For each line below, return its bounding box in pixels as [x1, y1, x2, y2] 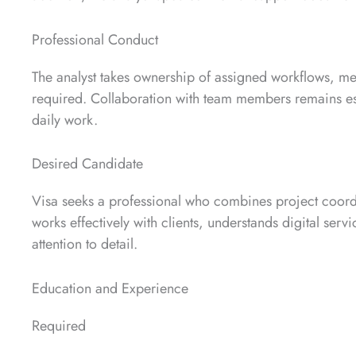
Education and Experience [32, 278, 188, 300]
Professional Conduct [32, 29, 158, 50]
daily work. [32, 109, 98, 130]
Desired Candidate [32, 153, 143, 175]
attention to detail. [32, 234, 137, 255]
